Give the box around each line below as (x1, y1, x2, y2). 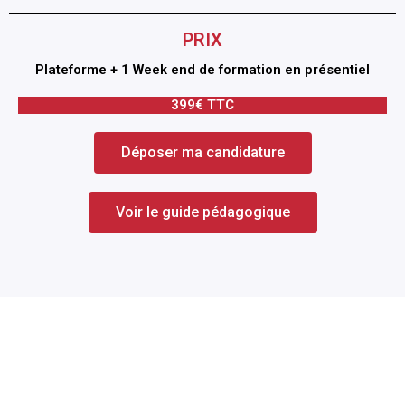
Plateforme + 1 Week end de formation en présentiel (35, 61, 370, 79)
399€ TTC (171, 97, 234, 114)
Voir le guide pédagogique (115, 203, 290, 221)
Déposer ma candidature (120, 144, 285, 162)
